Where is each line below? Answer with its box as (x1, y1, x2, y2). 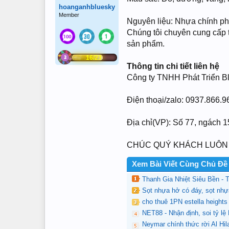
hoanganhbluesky (59, 3, 115, 11)
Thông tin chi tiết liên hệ (127, 62, 219, 71)
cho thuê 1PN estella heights (142, 198, 227, 205)
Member (59, 12, 79, 18)
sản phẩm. (127, 39, 165, 48)
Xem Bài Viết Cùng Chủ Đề (132, 160, 227, 168)
